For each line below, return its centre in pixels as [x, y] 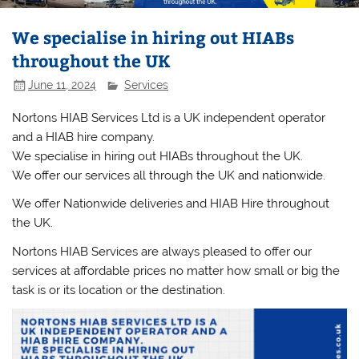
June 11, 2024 [63, 85]
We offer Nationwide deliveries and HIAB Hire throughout [171, 204]
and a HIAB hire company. [84, 137]
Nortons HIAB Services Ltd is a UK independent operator [169, 117]
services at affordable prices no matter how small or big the [176, 270]
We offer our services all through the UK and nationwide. [169, 175]
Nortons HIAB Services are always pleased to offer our [162, 251]
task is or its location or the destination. [119, 290]
